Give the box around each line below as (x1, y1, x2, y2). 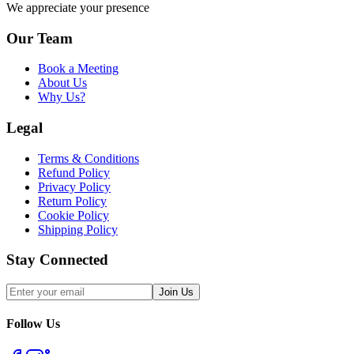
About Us (38, 76, 87, 90)
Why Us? (38, 90, 85, 104)
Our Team (6, 29, 73, 47)
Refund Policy (38, 165, 110, 179)
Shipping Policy (38, 222, 118, 236)
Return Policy (38, 194, 107, 208)
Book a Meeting (38, 62, 119, 76)
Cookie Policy (38, 208, 109, 222)
